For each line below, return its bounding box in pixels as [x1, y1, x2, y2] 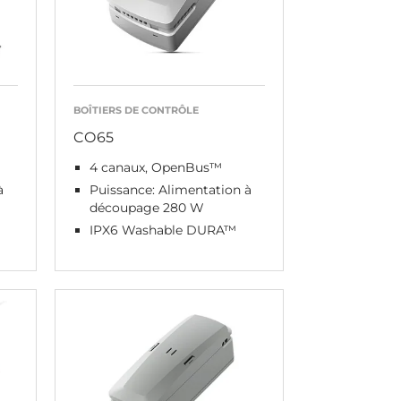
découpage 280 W [89, 199, 204, 216]
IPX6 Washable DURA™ [89, 221, 236, 238]
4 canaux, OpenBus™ [89, 158, 222, 175]
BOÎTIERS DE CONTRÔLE [73, 103, 199, 116]
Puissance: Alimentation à [89, 181, 252, 198]
